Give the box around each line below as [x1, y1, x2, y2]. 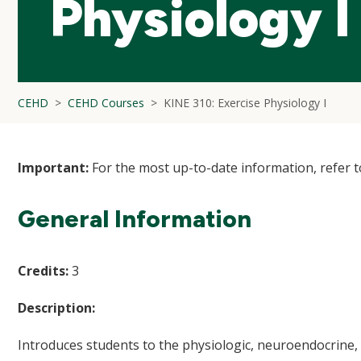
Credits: [18, 262, 68, 280]
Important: [18, 159, 89, 176]
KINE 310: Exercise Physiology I [164, 95, 326, 110]
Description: [18, 299, 95, 317]
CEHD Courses [68, 95, 144, 110]
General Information [18, 204, 251, 234]
